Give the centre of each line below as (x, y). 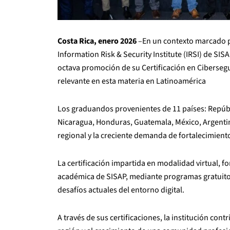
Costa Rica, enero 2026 (97, 41)
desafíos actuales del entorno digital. (121, 190)
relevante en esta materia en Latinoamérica (132, 81)
